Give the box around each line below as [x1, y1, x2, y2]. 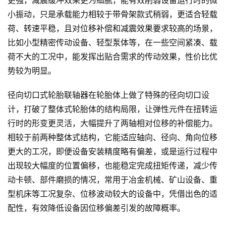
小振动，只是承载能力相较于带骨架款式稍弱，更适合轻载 [8, 10, 217, 19]
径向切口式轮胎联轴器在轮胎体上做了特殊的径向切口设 [8, 91, 209, 100]
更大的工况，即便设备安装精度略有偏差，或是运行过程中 [8, 147, 217, 156]
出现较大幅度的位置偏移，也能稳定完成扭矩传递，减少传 [8, 161, 217, 171]
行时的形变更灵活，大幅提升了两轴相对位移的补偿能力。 [8, 119, 217, 128]
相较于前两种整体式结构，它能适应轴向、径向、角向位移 [8, 133, 217, 142]
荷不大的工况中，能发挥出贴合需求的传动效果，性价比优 [8, 52, 217, 62]
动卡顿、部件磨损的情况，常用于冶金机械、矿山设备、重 [8, 176, 217, 185]
